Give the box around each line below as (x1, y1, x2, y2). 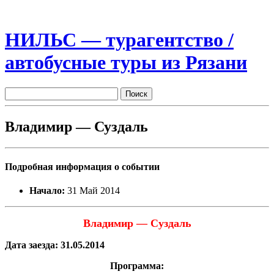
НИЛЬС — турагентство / (5, 29, 234, 51)
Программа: (110, 261, 164, 272)
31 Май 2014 (65, 185, 120, 196)
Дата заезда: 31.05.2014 (5, 240, 105, 251)
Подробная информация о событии (5, 161, 160, 172)
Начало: (29, 185, 65, 196)
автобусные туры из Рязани (5, 51, 247, 74)
